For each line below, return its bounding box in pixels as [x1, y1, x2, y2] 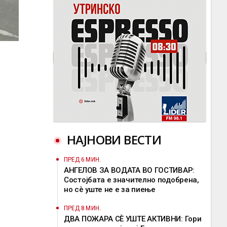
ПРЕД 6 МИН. [64, 156, 101, 163]
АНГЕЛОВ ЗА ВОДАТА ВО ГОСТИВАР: [64, 166, 195, 175]
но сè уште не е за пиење [64, 185, 156, 194]
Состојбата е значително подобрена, [64, 175, 199, 184]
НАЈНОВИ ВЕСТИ [67, 131, 162, 148]
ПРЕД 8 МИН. [64, 204, 101, 212]
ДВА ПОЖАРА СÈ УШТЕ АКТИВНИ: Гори [64, 214, 202, 223]
